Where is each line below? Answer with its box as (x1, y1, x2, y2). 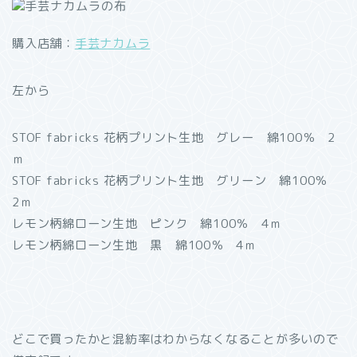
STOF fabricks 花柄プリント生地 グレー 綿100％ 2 (12, 129, 335, 146)
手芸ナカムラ (74, 35, 151, 52)
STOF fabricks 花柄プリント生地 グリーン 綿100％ (12, 172, 340, 189)
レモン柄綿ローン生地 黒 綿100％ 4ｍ (12, 237, 257, 253)
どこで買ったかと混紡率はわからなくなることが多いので (12, 331, 339, 347)
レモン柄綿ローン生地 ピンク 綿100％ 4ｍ (12, 215, 282, 232)
